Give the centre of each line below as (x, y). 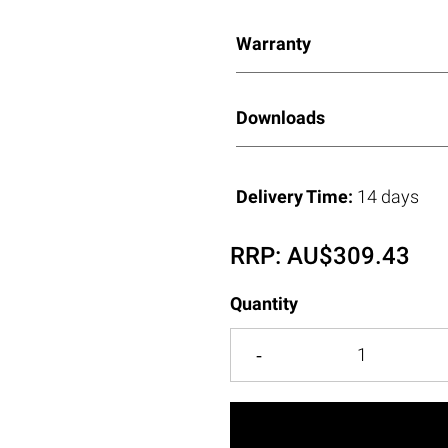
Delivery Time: (297, 196)
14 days (388, 196)
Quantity (264, 303)
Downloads (280, 117)
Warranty (273, 43)
